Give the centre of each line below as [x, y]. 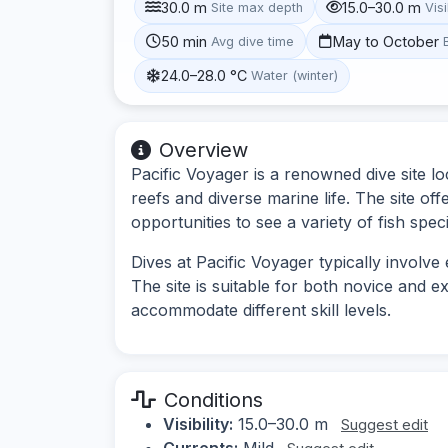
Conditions [213, 399]
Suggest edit [384, 424]
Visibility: [198, 423]
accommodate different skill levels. [261, 309]
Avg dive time [253, 41]
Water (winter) [295, 76]
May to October [386, 41]
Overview [203, 149]
